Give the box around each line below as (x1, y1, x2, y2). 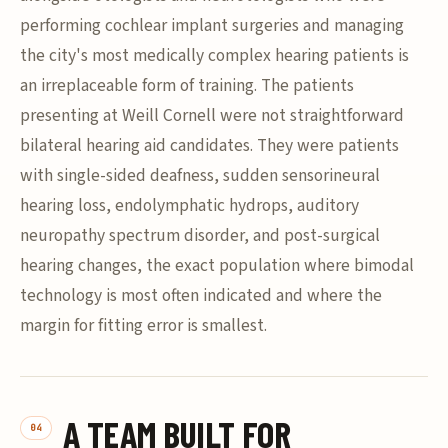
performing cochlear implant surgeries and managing (20, 13, 404, 38)
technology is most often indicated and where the (20, 283, 382, 308)
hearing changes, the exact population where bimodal (20, 253, 414, 278)
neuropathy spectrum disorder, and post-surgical (20, 223, 380, 248)
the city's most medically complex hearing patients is (20, 43, 409, 68)
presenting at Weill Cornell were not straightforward (20, 103, 404, 128)
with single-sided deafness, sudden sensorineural (20, 163, 380, 188)
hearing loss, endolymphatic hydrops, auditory (20, 193, 359, 218)
